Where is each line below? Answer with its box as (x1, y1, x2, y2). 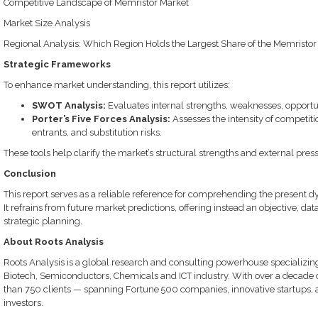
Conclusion (3, 168, 56, 179)
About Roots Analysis (3, 236, 104, 247)
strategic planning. (3, 216, 82, 226)
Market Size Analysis (3, 18, 90, 28)
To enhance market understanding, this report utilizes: (3, 79, 230, 90)
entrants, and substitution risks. (31, 127, 162, 138)
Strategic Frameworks (3, 59, 111, 70)
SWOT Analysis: (31, 100, 106, 111)
